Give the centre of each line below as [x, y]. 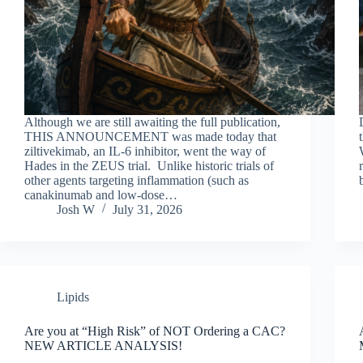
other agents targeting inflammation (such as [137, 180]
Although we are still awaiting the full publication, [152, 122]
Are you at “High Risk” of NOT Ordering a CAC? [155, 331]
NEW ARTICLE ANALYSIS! [103, 345]
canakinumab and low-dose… [101, 194]
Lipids [73, 297]
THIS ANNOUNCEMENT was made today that [150, 136]
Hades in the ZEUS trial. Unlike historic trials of [149, 165]
